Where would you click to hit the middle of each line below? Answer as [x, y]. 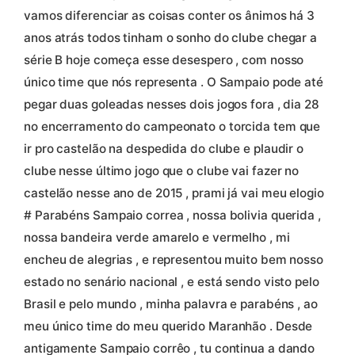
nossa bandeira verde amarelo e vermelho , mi [157, 238]
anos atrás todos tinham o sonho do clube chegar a [171, 38]
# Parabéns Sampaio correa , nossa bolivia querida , [172, 216]
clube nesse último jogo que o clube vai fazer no [162, 171]
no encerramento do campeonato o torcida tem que [172, 127]
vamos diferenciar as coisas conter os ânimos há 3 [170, 16]
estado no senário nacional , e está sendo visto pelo [172, 282]
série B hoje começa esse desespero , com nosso [164, 60]
